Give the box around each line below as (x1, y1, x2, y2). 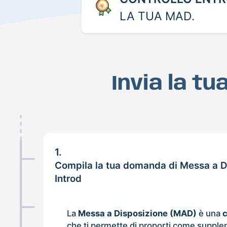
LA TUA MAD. (119, 9, 195, 23)
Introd (55, 172, 82, 184)
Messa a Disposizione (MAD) (78, 208, 197, 218)
